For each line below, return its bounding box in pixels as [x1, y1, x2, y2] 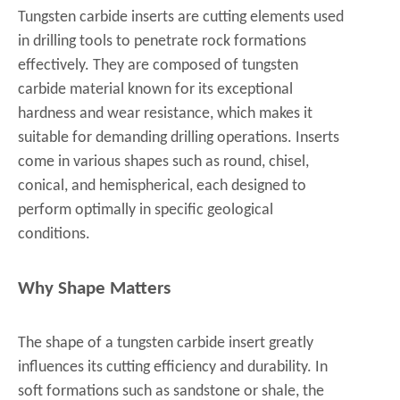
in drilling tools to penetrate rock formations [18, 33, 306, 50]
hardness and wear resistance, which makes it [18, 105, 312, 122]
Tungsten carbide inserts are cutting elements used [18, 9, 344, 26]
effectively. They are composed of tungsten [18, 57, 298, 74]
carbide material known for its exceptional [18, 81, 293, 98]
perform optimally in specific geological [18, 202, 273, 219]
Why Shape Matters [18, 279, 171, 298]
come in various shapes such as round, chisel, [18, 154, 309, 171]
